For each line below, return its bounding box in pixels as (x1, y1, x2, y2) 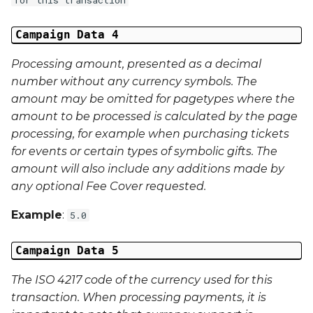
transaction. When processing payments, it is (11, 291, 266, 304)
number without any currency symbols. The (11, 75, 257, 89)
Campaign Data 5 (15, 244, 119, 258)
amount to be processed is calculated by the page (11, 110, 298, 124)
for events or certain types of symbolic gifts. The (11, 145, 277, 159)
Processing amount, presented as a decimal (11, 57, 261, 71)
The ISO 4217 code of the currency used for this (11, 273, 272, 286)
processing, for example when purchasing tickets (11, 127, 289, 141)
